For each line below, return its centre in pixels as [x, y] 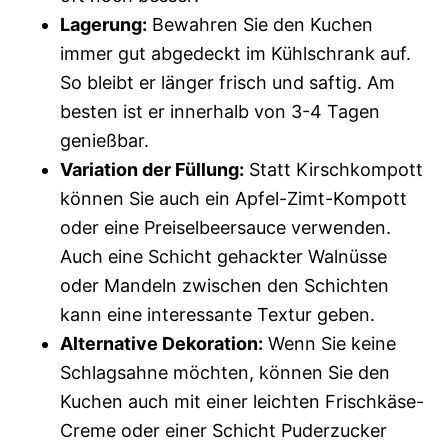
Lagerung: [103, 24]
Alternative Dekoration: [161, 343]
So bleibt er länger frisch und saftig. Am [227, 82]
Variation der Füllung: [152, 169]
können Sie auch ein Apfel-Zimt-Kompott [233, 198]
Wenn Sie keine [329, 343]
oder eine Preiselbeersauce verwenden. [225, 227]
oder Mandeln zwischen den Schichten [224, 285]
